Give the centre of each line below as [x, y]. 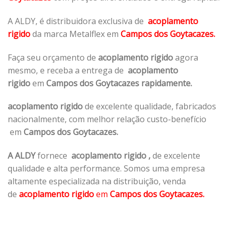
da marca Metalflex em [75, 34]
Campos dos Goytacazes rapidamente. [120, 83]
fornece [54, 156]
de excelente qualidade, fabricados [149, 107]
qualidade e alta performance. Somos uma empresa [106, 169]
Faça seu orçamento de [53, 57]
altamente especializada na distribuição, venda [97, 181]
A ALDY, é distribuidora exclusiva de [78, 21]
